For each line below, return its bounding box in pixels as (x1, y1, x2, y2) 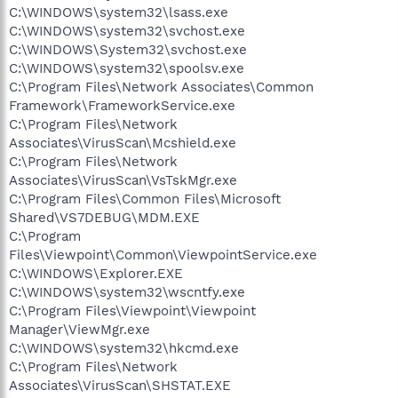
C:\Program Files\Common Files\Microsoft (9, 190, 281, 207)
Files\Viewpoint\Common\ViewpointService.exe (9, 246, 317, 263)
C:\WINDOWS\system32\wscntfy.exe (9, 283, 245, 300)
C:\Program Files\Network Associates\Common (9, 78, 314, 95)
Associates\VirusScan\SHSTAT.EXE (9, 377, 231, 394)
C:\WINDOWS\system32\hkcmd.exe (9, 339, 239, 356)
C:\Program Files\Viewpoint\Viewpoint (9, 302, 256, 319)
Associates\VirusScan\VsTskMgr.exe (9, 171, 237, 188)
